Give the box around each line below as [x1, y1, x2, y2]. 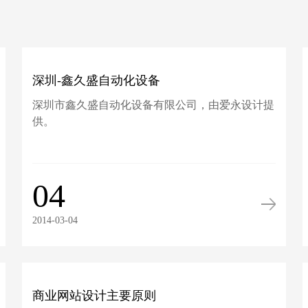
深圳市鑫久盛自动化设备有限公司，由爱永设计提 [32, 99, 275, 111]
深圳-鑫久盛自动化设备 [32, 74, 161, 87]
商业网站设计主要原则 [32, 289, 157, 302]
